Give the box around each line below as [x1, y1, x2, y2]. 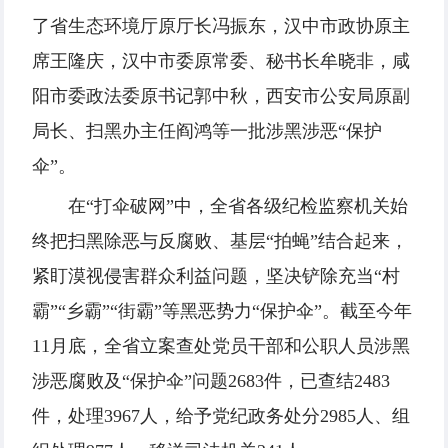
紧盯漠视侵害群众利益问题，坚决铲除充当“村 [32, 266, 400, 287]
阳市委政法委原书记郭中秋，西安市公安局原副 [32, 86, 410, 107]
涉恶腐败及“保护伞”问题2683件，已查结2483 [32, 371, 390, 392]
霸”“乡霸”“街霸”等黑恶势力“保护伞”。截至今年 [32, 301, 412, 322]
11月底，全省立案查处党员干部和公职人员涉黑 [32, 336, 410, 357]
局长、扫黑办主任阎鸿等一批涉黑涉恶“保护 [32, 121, 382, 142]
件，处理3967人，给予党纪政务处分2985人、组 [32, 406, 410, 427]
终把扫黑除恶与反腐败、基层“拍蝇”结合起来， [32, 231, 408, 252]
